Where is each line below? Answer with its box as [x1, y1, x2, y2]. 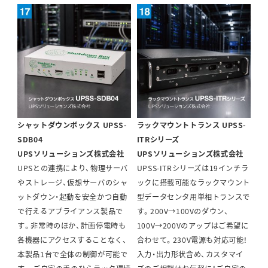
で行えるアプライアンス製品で [17, 206, 123, 217]
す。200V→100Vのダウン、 [136, 206, 229, 217]
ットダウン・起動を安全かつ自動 [17, 191, 127, 203]
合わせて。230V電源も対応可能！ [136, 234, 248, 246]
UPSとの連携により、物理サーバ [17, 163, 128, 174]
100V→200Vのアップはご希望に [136, 220, 249, 232]
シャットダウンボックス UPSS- [17, 120, 127, 131]
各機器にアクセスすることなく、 [17, 234, 127, 246]
